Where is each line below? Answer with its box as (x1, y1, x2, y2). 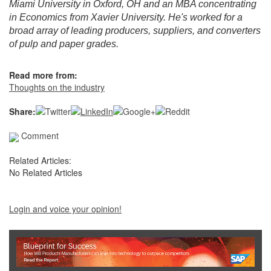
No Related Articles (9, 166, 82, 178)
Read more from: (9, 69, 77, 82)
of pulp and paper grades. (9, 39, 119, 50)
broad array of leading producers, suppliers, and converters (9, 25, 261, 36)
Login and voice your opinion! (9, 202, 122, 215)
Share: (9, 105, 36, 118)
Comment (19, 129, 59, 142)
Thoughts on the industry (9, 81, 105, 94)
